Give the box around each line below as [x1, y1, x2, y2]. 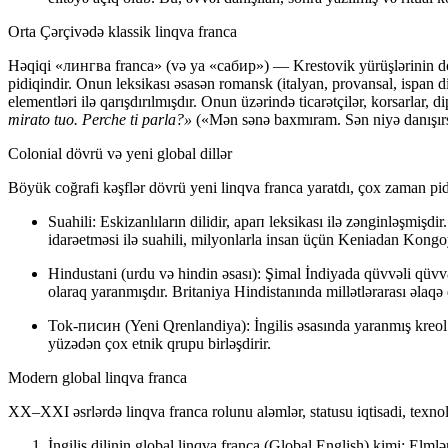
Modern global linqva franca [8, 369, 187, 387]
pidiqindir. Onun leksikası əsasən [8, 75, 219, 93]
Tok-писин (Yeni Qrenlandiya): [48, 317, 250, 335]
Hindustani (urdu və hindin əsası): [48, 265, 261, 283]
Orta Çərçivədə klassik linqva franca [8, 23, 237, 41]
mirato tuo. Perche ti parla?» [8, 111, 192, 129]
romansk [219, 75, 273, 93]
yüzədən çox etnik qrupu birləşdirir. [48, 335, 271, 353]
